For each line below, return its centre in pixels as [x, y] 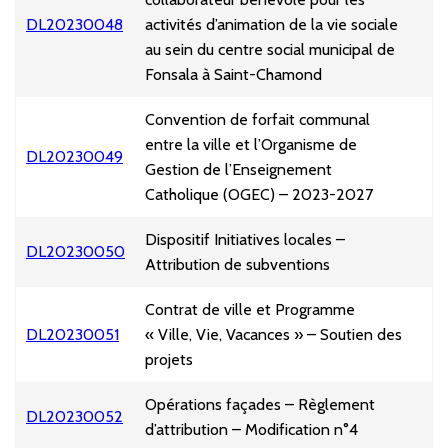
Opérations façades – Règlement [260, 405]
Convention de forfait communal [257, 120]
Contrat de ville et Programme [250, 310]
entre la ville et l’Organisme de [251, 145]
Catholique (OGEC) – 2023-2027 [259, 195]
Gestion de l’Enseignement [238, 170]
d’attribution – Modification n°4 [251, 430]
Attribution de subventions [237, 265]
